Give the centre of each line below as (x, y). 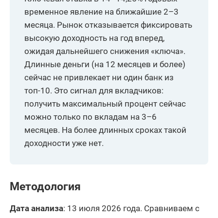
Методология (45, 186)
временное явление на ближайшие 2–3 (101, 11)
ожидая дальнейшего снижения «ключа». (105, 51)
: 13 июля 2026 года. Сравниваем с (131, 208)
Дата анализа (36, 208)
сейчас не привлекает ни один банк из (99, 77)
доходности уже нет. (64, 143)
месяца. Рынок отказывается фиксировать (108, 25)
